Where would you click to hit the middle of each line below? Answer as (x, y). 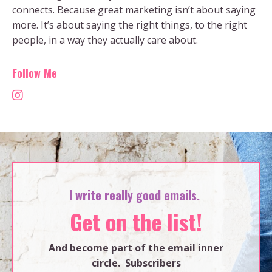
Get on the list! (136, 221)
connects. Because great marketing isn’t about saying (134, 9)
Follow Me (35, 73)
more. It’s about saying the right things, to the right (130, 25)
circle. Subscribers (136, 263)
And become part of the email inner (136, 247)
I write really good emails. (136, 195)
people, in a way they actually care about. (105, 40)
